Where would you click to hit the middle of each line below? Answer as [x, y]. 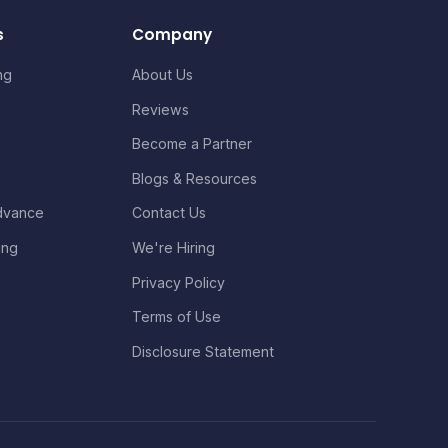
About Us [163, 75]
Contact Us [169, 213]
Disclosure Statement [203, 351]
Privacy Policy [179, 282]
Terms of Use [177, 317]
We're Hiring [174, 248]
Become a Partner [192, 144]
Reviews [161, 109]
